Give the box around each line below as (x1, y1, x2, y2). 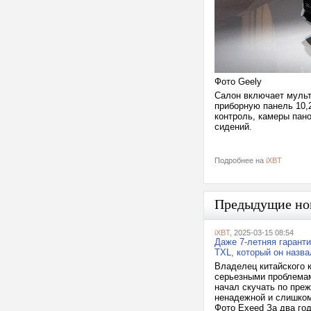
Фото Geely (215, 76, 262, 87)
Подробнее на (215, 156, 266, 165)
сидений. (215, 121, 252, 132)
